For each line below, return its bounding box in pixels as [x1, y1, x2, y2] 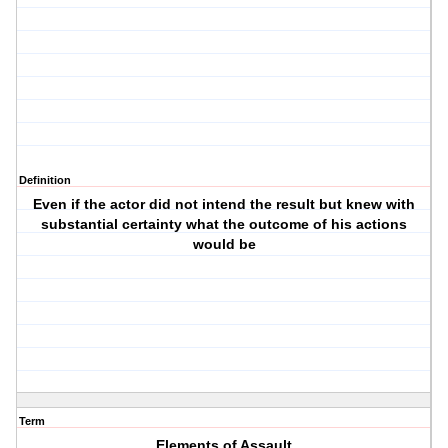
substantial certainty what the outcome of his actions [41, 216, 408, 233]
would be [192, 236, 256, 253]
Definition [19, 174, 71, 187]
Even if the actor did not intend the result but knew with [33, 196, 416, 213]
